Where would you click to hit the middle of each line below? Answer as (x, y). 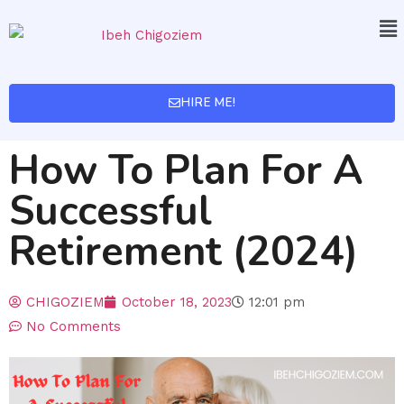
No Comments (73, 326)
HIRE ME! (208, 102)
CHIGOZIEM (65, 302)
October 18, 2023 (177, 302)
